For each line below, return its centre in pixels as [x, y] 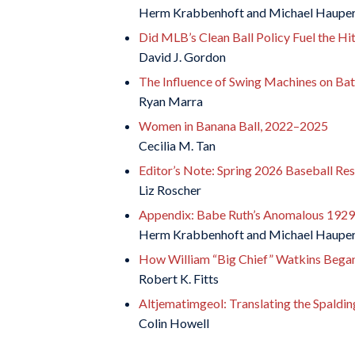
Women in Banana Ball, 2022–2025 [233, 126]
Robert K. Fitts [179, 279]
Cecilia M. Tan [177, 145]
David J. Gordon [182, 57]
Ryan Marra [171, 101]
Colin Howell [174, 323]
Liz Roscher [170, 190]
